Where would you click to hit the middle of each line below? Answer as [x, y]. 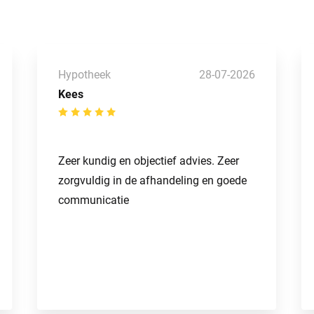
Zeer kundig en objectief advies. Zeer [149, 161]
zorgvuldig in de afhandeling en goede [153, 180]
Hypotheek [85, 74]
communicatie [94, 200]
